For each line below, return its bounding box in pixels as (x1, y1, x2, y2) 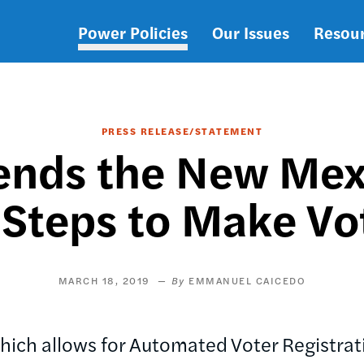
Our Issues (212, 19, 289, 44)
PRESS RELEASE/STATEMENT (101, 123, 263, 138)
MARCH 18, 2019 (58, 272, 150, 288)
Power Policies (78, 19, 188, 44)
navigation (78, 65, 191, 98)
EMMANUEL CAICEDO (188, 272, 306, 288)
